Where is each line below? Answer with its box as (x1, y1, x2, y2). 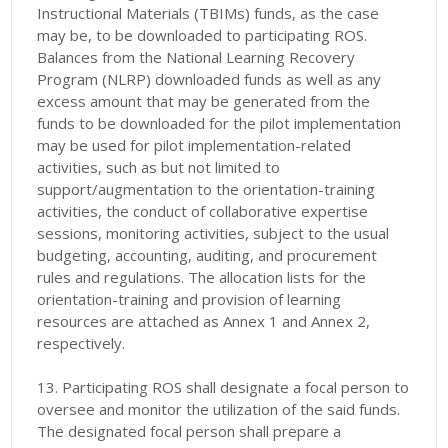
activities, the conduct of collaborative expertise (37, 201, 369, 222)
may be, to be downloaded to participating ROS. (37, 25, 368, 46)
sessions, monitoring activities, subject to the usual (37, 223, 390, 244)
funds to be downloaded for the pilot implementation (37, 113, 402, 134)
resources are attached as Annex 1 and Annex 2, (37, 311, 371, 332)
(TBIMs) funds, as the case (194, 3, 380, 24)
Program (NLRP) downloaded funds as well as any (37, 69, 382, 90)
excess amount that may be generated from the (37, 91, 371, 112)
